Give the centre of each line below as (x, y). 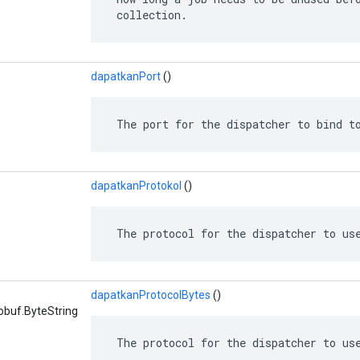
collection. (149, 14)
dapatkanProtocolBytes (151, 295)
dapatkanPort (126, 76)
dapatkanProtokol (136, 185)
